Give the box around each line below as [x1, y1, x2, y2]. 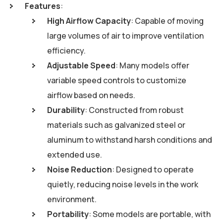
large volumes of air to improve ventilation [47, 30, 204, 42]
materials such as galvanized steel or [47, 119, 185, 131]
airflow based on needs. [47, 90, 135, 101]
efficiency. [47, 45, 86, 56]
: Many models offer [115, 60, 189, 71]
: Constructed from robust [85, 105, 184, 116]
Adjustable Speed [47, 60, 115, 71]
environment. [47, 194, 97, 205]
